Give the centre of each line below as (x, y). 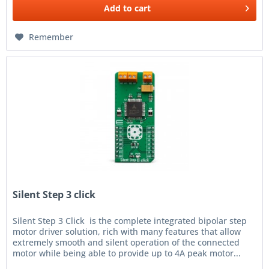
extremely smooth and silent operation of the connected (126, 243)
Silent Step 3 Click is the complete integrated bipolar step (130, 221)
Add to (118, 8)
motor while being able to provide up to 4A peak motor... (127, 253)
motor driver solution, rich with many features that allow (127, 232)
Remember (51, 37)
